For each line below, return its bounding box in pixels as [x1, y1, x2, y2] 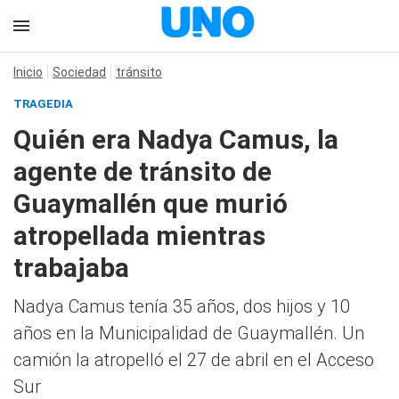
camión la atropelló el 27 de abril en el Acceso [13, 349, 374, 370]
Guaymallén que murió [13, 188, 288, 219]
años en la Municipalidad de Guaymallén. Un [13, 322, 364, 344]
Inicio [13, 65, 43, 79]
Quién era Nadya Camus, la [13, 124, 338, 155]
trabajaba [13, 252, 129, 283]
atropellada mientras [13, 220, 265, 251]
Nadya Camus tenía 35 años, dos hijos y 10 [13, 296, 350, 317]
